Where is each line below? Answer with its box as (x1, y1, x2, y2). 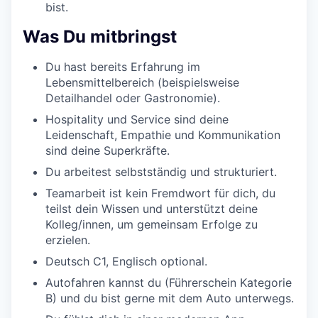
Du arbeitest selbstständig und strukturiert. (45, 165, 277, 180)
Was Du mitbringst (23, 26, 177, 48)
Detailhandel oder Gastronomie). (45, 91, 220, 106)
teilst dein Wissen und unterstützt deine (45, 202, 258, 216)
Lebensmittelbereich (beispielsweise (45, 75, 239, 90)
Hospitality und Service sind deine (45, 112, 229, 127)
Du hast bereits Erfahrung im (45, 60, 200, 75)
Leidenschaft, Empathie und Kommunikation (45, 128, 280, 143)
